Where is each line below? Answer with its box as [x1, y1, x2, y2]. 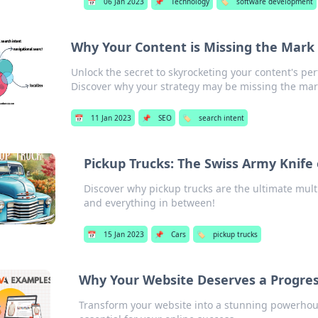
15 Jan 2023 [103, 229, 144, 239]
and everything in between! [83, 196, 215, 209]
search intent [199, 113, 245, 123]
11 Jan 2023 [91, 113, 132, 123]
